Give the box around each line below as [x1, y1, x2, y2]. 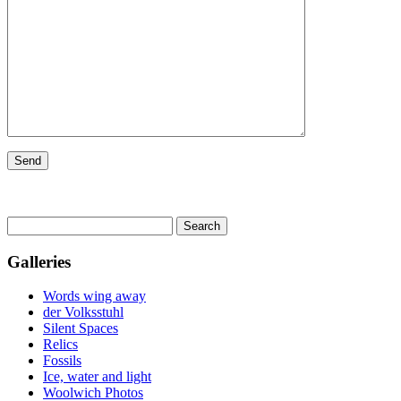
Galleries [7, 252, 71, 271]
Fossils [43, 353, 81, 369]
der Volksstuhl [43, 304, 124, 320]
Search [6, 215, 45, 231]
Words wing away [43, 288, 146, 304]
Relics [43, 337, 78, 353]
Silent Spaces [43, 320, 118, 337]
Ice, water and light [43, 369, 151, 385]
